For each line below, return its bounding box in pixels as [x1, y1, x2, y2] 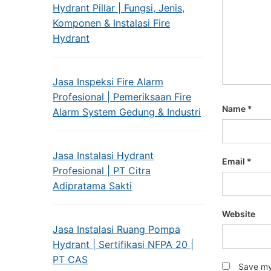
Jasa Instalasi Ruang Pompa [53, 223, 180, 235]
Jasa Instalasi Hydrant [53, 149, 154, 162]
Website [222, 209, 255, 219]
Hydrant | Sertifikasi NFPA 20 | [53, 238, 194, 250]
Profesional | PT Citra [53, 165, 151, 177]
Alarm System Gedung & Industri [53, 106, 201, 118]
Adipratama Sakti [53, 180, 132, 192]
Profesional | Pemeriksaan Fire [53, 91, 191, 103]
